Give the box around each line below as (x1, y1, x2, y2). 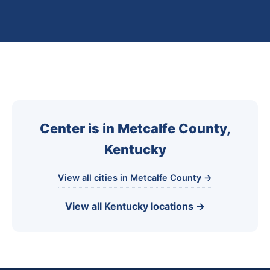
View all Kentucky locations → (65, 200, 205, 212)
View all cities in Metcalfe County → (58, 172, 212, 183)
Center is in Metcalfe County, (39, 121, 231, 136)
